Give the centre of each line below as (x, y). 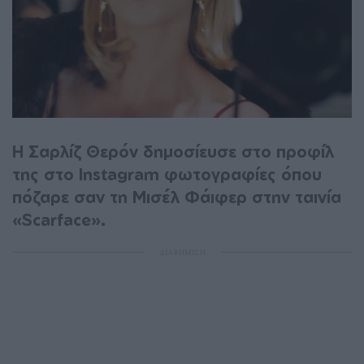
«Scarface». (59, 219)
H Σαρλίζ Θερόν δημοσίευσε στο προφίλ (173, 151)
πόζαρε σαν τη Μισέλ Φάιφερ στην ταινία (177, 197)
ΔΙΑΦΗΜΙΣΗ (182, 251)
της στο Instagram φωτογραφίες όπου (167, 174)
